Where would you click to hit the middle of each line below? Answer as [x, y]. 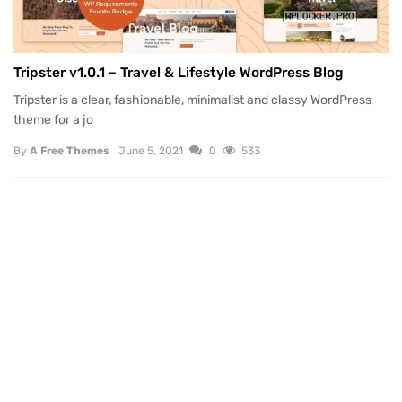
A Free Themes [70, 150]
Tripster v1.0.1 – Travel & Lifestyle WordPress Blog [179, 73]
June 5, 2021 [151, 150]
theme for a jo [53, 119]
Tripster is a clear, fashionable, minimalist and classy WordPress [192, 100]
